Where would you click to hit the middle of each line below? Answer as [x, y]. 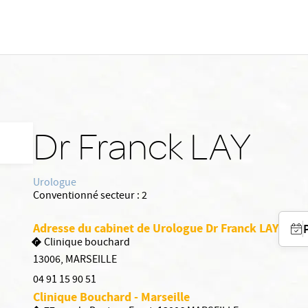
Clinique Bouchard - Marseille [111, 297]
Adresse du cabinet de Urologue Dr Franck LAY [156, 228]
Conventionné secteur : [86, 197]
